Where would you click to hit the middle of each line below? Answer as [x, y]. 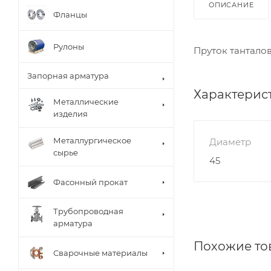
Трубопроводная [88, 211]
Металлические [86, 102]
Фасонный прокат [90, 182]
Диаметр [230, 142]
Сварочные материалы [100, 253]
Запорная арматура [68, 76]
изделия [70, 114]
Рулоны [69, 46]
